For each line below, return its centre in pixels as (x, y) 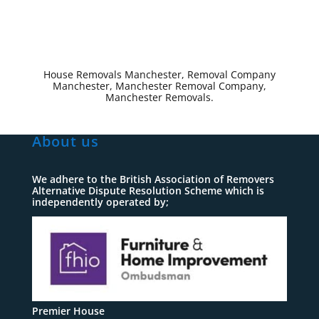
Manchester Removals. (159, 97)
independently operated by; (100, 202)
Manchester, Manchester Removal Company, (159, 85)
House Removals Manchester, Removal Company (159, 74)
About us (65, 141)
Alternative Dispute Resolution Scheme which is (148, 190)
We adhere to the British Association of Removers (153, 179)
